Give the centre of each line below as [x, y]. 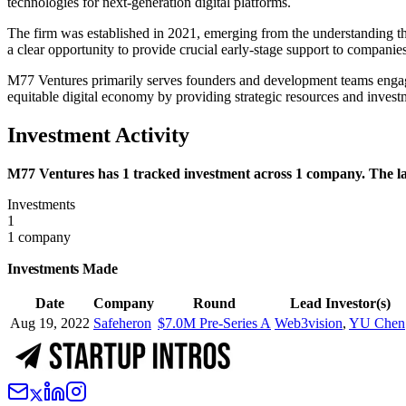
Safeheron [122, 323]
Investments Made [63, 268]
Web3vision [309, 323]
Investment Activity [98, 135]
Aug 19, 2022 [50, 323]
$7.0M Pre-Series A [214, 323]
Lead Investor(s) [340, 303]
